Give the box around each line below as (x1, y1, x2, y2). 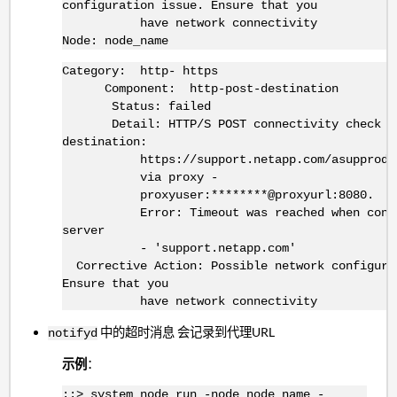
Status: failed (61, 99, 211, 114)
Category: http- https (61, 64, 218, 79)
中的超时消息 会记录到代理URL (97, 323, 276, 339)
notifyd (48, 325, 98, 340)
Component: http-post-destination (61, 82, 339, 97)
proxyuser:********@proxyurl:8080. (61, 188, 374, 203)
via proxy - (61, 170, 218, 185)
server (61, 223, 105, 238)
